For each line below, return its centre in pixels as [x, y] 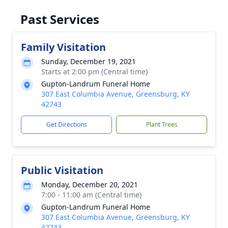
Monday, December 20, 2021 [90, 184]
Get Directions [66, 124]
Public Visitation [62, 170]
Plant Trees [162, 124]
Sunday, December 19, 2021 [89, 61]
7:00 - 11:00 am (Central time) [91, 195]
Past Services [60, 19]
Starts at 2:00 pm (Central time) [94, 72]
